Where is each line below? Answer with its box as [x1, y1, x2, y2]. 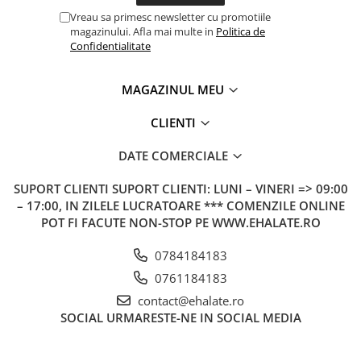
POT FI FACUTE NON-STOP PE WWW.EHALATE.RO [40, 214, 321, 230]
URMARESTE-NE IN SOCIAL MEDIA [106, 309, 301, 326]
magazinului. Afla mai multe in [70, 23, 216, 39]
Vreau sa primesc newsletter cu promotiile [70, 9, 271, 24]
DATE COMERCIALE [118, 147, 231, 164]
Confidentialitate [70, 38, 151, 53]
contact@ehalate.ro [135, 292, 244, 309]
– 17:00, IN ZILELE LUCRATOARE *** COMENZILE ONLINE [16, 197, 345, 214]
